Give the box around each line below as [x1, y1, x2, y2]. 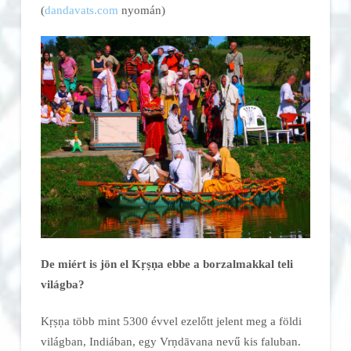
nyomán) [118, 2, 165, 16]
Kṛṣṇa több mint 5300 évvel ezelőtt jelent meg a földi [40, 313, 302, 327]
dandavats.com [44, 2, 118, 16]
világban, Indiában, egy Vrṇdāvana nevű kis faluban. [40, 334, 301, 348]
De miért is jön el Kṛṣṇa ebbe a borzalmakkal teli [40, 257, 293, 271]
